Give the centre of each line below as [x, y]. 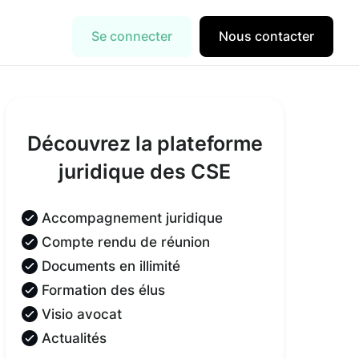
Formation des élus [104, 290]
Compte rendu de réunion [126, 242]
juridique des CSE [145, 172]
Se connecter [132, 36]
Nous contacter [266, 36]
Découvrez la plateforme [145, 144]
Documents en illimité [111, 266]
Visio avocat [82, 315]
